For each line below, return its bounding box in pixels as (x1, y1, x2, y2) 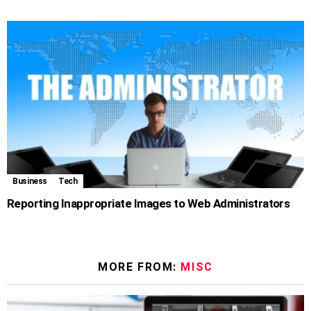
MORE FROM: (98, 260, 181, 274)
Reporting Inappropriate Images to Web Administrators (7, 196, 290, 211)
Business (12, 176, 48, 187)
